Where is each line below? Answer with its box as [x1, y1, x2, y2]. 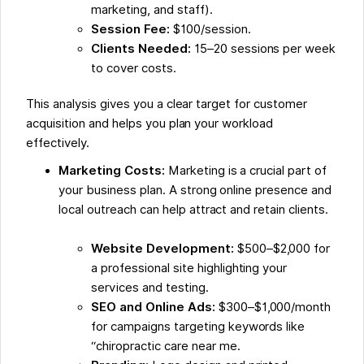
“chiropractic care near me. [91, 339, 240, 354]
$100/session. [169, 22, 251, 37]
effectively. [26, 136, 89, 151]
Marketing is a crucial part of [167, 163, 327, 179]
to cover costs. [91, 61, 176, 76]
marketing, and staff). [91, 2, 213, 18]
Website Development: [91, 241, 234, 257]
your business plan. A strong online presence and [58, 183, 332, 198]
